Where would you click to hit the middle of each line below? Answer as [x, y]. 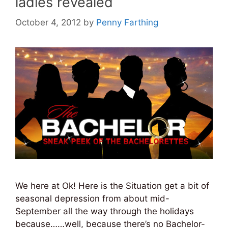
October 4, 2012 [48, 23]
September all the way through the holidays [105, 211]
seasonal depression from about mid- [92, 198]
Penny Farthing [127, 23]
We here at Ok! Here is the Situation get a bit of [112, 186]
